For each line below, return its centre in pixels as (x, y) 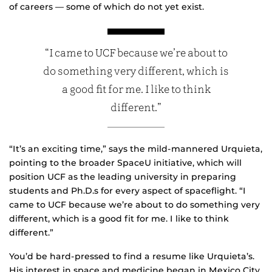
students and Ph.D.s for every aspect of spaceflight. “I (127, 191)
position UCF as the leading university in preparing (123, 177)
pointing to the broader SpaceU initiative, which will (125, 163)
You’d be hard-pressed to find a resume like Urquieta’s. (132, 257)
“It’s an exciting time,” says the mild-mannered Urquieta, (136, 149)
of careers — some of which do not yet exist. (107, 7)
